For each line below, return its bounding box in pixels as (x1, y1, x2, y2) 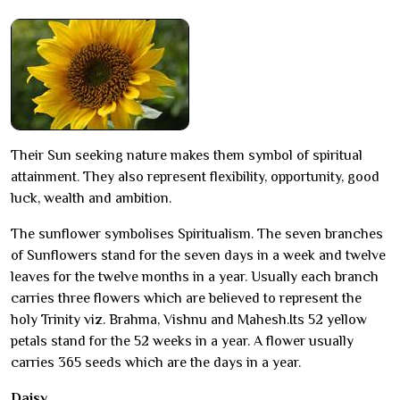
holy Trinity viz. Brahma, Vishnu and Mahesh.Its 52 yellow (11, 312, 367, 329)
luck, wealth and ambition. (11, 190, 171, 207)
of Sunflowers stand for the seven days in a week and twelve (11, 247, 386, 264)
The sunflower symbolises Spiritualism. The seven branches (11, 226, 383, 243)
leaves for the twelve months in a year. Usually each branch (11, 269, 379, 286)
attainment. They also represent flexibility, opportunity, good (11, 169, 379, 186)
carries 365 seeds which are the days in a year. (11, 354, 301, 371)
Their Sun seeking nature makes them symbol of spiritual (11, 147, 362, 164)
